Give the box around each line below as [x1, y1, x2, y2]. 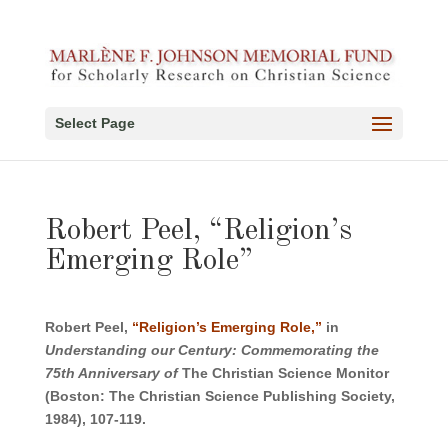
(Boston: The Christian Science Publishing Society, [44, 388, 395, 404]
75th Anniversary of [44, 365, 178, 381]
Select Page [54, 115, 135, 132]
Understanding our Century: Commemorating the [44, 342, 379, 358]
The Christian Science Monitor [177, 365, 389, 381]
